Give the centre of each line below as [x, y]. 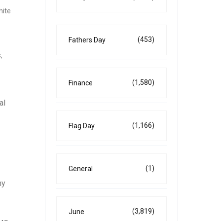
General [81, 169]
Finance [81, 83]
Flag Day [82, 126]
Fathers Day [87, 40]
